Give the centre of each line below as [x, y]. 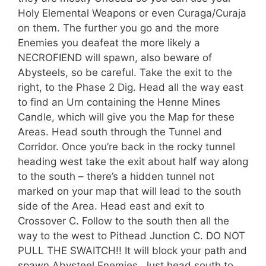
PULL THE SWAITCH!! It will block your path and [132, 251]
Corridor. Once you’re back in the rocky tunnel [126, 147]
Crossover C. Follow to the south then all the [123, 221]
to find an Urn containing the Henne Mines [119, 102]
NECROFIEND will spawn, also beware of [115, 58]
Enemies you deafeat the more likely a [109, 43]
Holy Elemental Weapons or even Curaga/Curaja [132, 13]
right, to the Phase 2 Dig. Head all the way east [131, 87]
